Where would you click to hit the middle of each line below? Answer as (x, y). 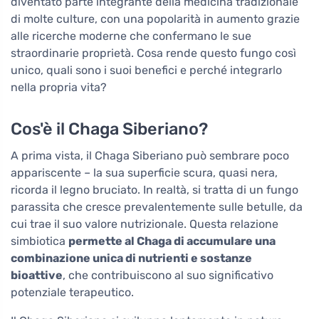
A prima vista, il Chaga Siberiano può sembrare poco (150, 155)
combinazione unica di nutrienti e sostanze (131, 258)
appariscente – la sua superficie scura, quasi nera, (144, 172)
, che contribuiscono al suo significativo (168, 275)
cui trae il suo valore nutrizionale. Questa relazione (145, 224)
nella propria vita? (59, 87)
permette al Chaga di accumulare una (172, 241)
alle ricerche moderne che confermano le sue (131, 36)
